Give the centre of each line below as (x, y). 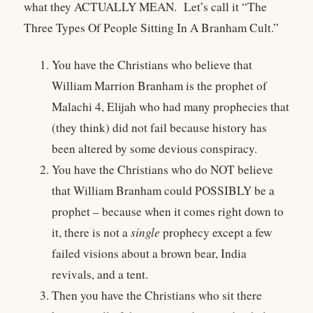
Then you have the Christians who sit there (157, 295)
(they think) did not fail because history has (159, 127)
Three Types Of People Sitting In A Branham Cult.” (151, 28)
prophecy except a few (216, 232)
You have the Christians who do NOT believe (162, 169)
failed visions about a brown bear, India (149, 253)
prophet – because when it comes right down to (168, 211)
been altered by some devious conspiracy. (154, 148)
